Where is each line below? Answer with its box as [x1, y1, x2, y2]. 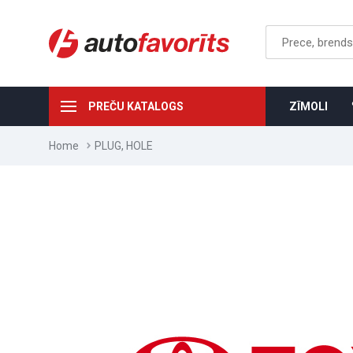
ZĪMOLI [289, 100, 328, 113]
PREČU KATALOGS [88, 100, 184, 113]
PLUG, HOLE [95, 139, 153, 152]
